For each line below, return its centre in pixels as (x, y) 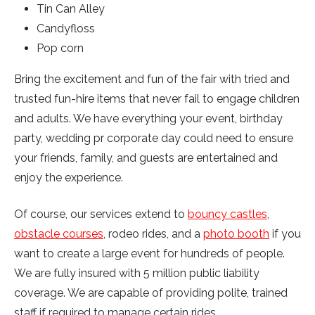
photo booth (236, 234)
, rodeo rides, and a (153, 234)
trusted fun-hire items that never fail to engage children (157, 99)
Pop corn (60, 49)
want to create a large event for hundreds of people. (149, 254)
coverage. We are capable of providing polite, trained (151, 293)
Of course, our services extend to (101, 214)
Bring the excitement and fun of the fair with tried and (152, 79)
